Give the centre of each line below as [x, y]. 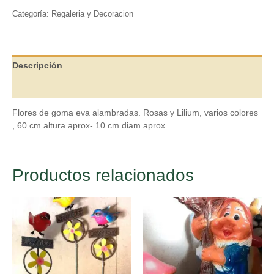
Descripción [37, 66]
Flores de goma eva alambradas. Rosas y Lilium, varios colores [135, 113]
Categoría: [32, 14]
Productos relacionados [103, 176]
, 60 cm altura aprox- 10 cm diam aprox [89, 126]
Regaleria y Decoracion [92, 14]
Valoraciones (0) [46, 87]
